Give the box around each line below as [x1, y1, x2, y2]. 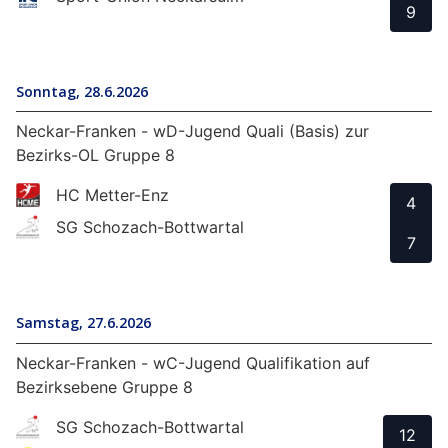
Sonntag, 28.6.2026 [16, 82, 148, 102]
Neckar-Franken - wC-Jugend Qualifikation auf [16, 352, 370, 373]
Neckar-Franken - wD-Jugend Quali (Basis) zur [16, 121, 369, 142]
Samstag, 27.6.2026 [16, 313, 151, 333]
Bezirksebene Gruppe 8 [16, 376, 193, 397]
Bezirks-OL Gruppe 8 [16, 145, 175, 166]
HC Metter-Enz [56, 185, 169, 206]
